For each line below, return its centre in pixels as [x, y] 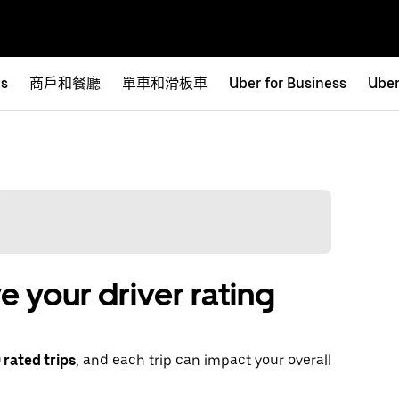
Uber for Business [288, 83]
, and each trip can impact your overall [204, 361]
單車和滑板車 [165, 83]
